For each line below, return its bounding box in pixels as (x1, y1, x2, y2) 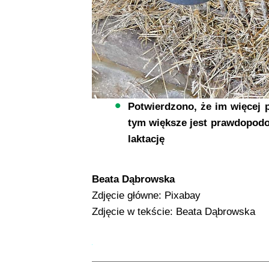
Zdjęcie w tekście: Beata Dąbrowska (91, 205, 255, 217)
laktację (127, 133, 165, 145)
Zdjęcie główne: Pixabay (91, 189, 201, 201)
